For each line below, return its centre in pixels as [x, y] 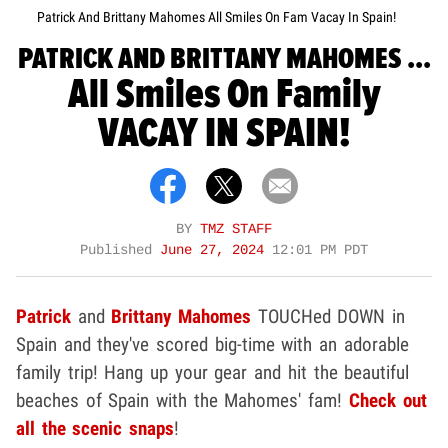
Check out [387, 401]
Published [120, 251]
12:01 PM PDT [320, 251]
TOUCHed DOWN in [328, 317]
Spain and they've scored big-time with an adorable [212, 345]
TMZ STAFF [236, 230]
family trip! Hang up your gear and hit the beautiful [213, 373]
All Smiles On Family [224, 95]
